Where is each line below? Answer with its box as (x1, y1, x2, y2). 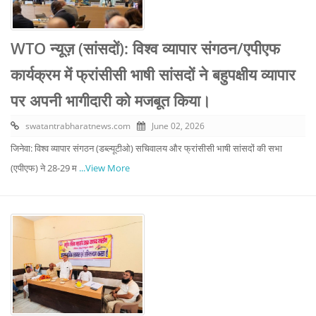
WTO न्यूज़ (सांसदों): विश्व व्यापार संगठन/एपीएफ (11, 37, 280, 59)
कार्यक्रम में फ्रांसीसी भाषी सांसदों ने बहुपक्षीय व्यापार (11, 63, 296, 85)
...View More (79, 162, 130, 175)
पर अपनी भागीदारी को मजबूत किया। (11, 90, 211, 111)
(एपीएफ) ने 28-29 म (11, 162, 79, 175)
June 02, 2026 (152, 120, 205, 133)
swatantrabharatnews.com (25, 120, 130, 133)
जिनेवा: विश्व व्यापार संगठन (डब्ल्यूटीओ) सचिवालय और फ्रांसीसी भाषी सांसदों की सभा (11, 142, 282, 155)
